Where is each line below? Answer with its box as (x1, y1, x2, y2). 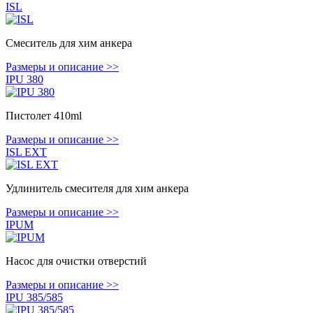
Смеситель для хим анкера (6, 37, 132, 50)
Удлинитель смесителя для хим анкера (6, 182, 189, 195)
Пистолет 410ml (6, 110, 82, 122)
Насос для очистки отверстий (6, 255, 147, 268)
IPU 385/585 (6, 291, 63, 304)
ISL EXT (6, 146, 47, 159)
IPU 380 (6, 73, 43, 86)
